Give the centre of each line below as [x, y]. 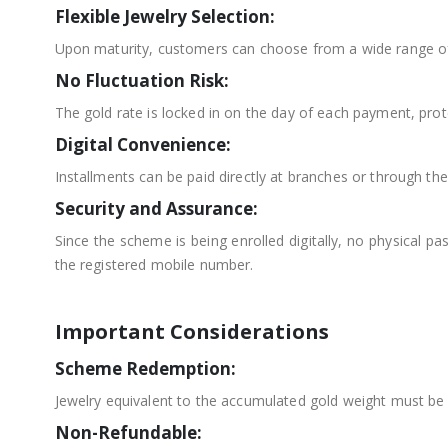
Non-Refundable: [128, 432]
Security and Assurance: [156, 208]
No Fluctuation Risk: [141, 80]
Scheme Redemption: [145, 368]
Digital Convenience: [142, 144]
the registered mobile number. [154, 264]
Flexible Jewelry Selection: [164, 16]
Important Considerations [191, 331]
